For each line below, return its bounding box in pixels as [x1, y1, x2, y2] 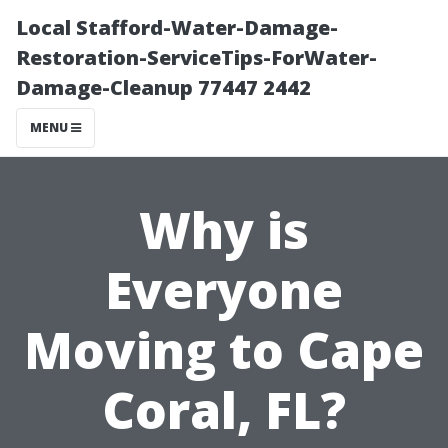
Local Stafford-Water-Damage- [16, 14, 338, 41]
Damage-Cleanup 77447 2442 [16, 74, 311, 101]
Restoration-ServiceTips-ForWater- [16, 44, 377, 71]
